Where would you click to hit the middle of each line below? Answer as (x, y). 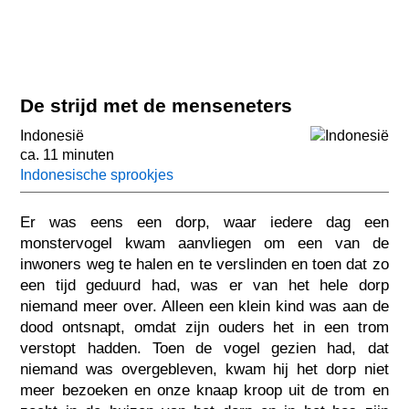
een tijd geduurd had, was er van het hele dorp (204, 285)
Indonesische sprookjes (97, 175)
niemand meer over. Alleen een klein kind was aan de (204, 306)
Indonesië (52, 136)
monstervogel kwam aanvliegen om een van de (204, 243)
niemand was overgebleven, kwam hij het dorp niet (204, 369)
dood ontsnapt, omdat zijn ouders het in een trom (204, 327)
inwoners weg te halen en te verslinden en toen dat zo (204, 264)
